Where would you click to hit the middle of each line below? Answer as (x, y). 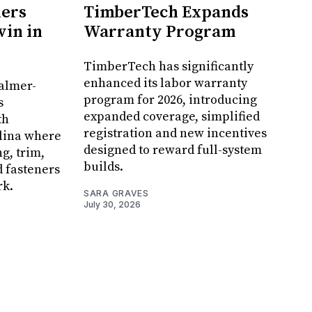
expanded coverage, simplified (172, 117)
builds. (103, 167)
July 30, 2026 (112, 205)
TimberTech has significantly (169, 67)
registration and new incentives (175, 134)
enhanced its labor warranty (165, 84)
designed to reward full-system (173, 150)
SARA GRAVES (116, 194)
